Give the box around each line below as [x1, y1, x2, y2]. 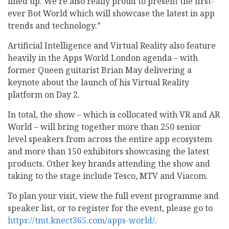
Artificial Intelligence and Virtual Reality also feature [8, 40, 216, 52]
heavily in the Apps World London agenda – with [8, 52, 198, 64]
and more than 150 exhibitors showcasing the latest [8, 146, 209, 157]
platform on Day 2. [8, 89, 80, 101]
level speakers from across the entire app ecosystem [8, 133, 212, 145]
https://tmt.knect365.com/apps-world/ [8, 215, 155, 226]
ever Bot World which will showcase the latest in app [8, 8, 215, 19]
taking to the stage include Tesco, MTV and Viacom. [8, 170, 208, 182]
